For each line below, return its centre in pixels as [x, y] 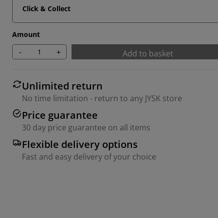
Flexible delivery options [80, 144]
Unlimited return [62, 86]
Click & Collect [46, 9]
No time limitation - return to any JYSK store [102, 98]
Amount [26, 34]
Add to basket [148, 54]
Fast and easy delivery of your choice [89, 157]
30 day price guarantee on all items [86, 127]
